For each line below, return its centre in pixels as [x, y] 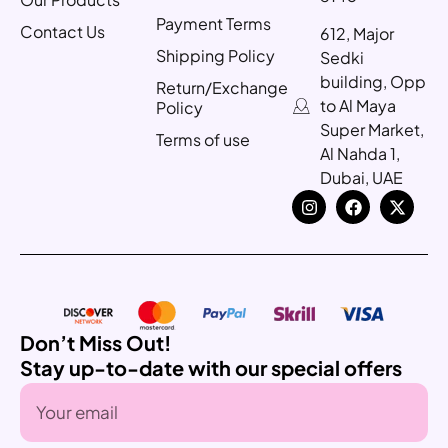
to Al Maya [357, 105]
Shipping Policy [215, 55]
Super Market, [371, 129]
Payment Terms [213, 23]
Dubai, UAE [361, 177]
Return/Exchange [222, 87]
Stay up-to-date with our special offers [211, 367]
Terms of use [203, 139]
